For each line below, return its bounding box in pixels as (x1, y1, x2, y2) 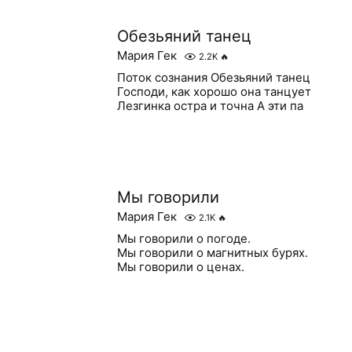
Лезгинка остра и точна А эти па (116, 98, 303, 113)
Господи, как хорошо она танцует (116, 84, 311, 99)
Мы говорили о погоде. (116, 231, 251, 246)
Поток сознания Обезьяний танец (116, 70, 310, 85)
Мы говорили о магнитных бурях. (116, 245, 308, 260)
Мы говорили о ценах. (116, 259, 244, 274)
